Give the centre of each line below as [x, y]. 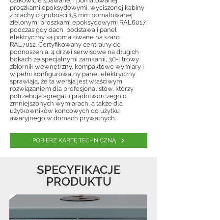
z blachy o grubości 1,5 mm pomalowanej [71, 15]
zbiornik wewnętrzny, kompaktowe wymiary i [77, 67]
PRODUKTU [79, 181]
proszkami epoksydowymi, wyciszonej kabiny [77, 8]
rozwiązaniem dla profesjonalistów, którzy [72, 89]
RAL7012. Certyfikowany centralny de [65, 44]
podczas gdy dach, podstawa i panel [63, 30]
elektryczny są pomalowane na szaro [65, 37]
